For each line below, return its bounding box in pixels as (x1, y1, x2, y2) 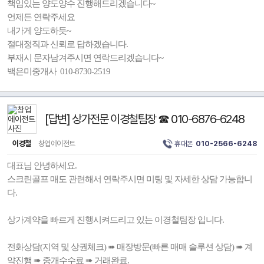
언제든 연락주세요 (7, 12, 75, 22)
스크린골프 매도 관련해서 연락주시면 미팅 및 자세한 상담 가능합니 (7, 174, 252, 184)
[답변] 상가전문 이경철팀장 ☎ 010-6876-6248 (45, 112, 245, 126)
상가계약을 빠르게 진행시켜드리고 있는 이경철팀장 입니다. (7, 215, 224, 225)
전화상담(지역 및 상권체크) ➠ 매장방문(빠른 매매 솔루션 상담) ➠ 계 (7, 242, 253, 252)
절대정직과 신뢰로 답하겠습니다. (7, 39, 128, 49)
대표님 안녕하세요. (7, 161, 77, 170)
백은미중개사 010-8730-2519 (7, 67, 110, 76)
